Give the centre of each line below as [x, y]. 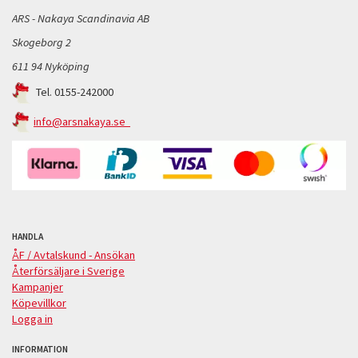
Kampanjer [38, 286]
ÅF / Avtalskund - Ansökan [74, 255]
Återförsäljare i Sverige [68, 270]
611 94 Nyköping [51, 67]
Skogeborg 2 [42, 43]
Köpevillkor [39, 302]
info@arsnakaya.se [82, 121]
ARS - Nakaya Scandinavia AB [81, 19]
